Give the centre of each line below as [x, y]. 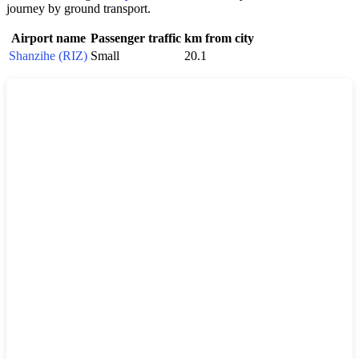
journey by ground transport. [79, 9]
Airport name [48, 38]
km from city [219, 38]
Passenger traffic [136, 38]
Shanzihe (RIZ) [48, 56]
